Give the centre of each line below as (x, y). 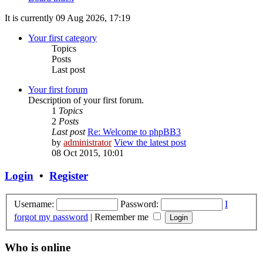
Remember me (123, 217)
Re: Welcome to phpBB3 (134, 132)
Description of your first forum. (86, 100)
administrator (87, 143)
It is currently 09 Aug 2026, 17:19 (68, 18)
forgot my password (51, 217)
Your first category (63, 38)
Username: (34, 204)
